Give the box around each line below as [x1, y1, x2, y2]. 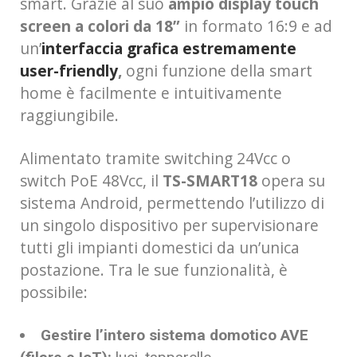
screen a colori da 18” [20, 14, 180, 37]
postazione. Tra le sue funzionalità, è [20, 258, 288, 280]
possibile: [20, 280, 88, 303]
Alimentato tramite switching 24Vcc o [20, 147, 291, 169]
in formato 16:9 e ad [180, 14, 332, 37]
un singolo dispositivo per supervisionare [20, 214, 319, 236]
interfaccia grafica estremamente [41, 37, 296, 59]
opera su [257, 169, 325, 191]
